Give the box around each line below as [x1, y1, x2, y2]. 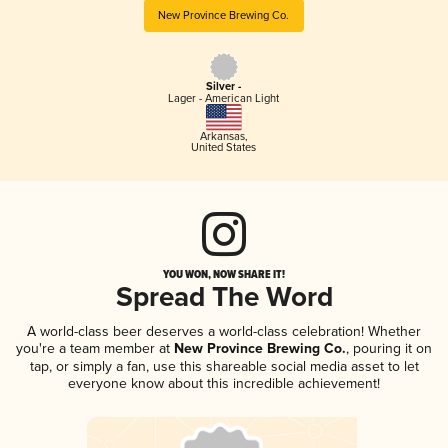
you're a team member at [16, 339, 170, 357]
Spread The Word [115, 280, 333, 316]
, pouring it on [346, 339, 432, 357]
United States [191, 140, 257, 154]
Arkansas [199, 129, 245, 143]
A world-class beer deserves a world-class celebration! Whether [27, 322, 421, 340]
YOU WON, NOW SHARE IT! [163, 265, 285, 282]
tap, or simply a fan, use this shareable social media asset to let [29, 357, 419, 375]
